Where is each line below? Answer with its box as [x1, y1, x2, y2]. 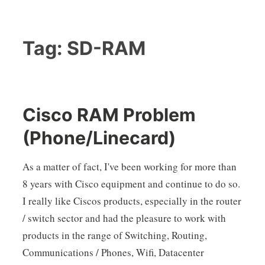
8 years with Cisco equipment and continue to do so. [22, 177, 240, 191]
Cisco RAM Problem [22, 104, 196, 125]
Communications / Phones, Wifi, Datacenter [22, 245, 204, 260]
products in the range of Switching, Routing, [22, 228, 207, 243]
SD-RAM [66, 37, 146, 60]
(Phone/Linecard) [22, 127, 176, 148]
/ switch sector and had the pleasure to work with [22, 211, 226, 225]
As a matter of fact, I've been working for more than [22, 160, 237, 174]
